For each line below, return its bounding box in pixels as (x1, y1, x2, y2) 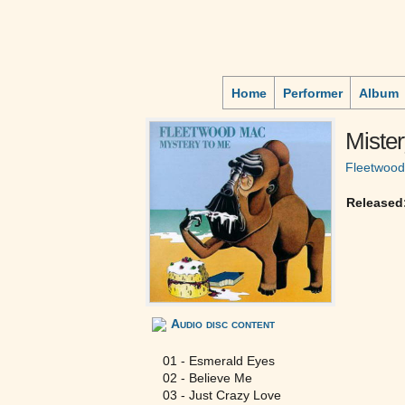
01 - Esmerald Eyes (163, 353, 275, 368)
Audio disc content (171, 316, 275, 331)
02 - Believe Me (163, 371, 252, 385)
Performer (283, 86, 343, 100)
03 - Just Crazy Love (163, 388, 281, 402)
